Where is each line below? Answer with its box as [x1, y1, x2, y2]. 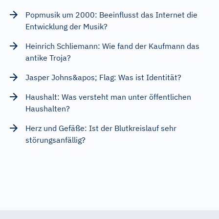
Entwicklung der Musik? [25, 21, 108, 31]
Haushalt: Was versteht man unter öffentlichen [25, 91, 191, 102]
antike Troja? [25, 52, 71, 63]
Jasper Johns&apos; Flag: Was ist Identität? [25, 72, 181, 82]
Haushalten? [25, 103, 70, 113]
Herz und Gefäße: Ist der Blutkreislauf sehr [25, 123, 176, 133]
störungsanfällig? [25, 134, 86, 145]
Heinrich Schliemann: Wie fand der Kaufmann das [25, 41, 199, 51]
